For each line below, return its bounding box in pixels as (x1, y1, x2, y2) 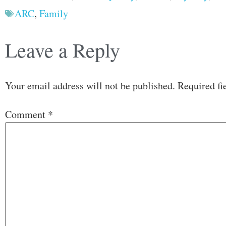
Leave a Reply (5, 36, 120, 63)
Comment (5, 107, 48, 121)
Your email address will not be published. (5, 79, 175, 92)
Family (39, 7, 68, 20)
